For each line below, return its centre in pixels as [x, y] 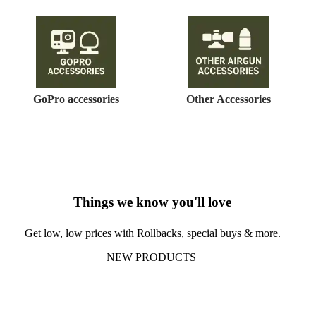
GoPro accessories [76, 99]
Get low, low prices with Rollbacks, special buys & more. [152, 233]
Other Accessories [229, 99]
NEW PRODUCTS [152, 257]
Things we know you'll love [152, 202]
